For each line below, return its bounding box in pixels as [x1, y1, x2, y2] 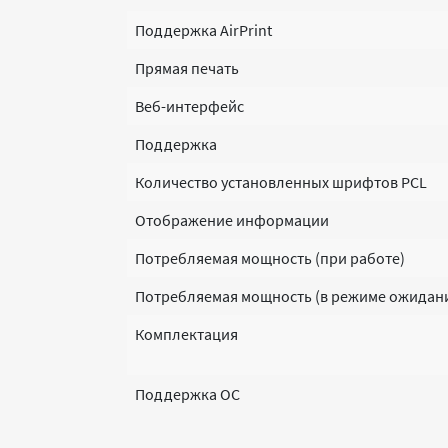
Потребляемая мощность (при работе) [135, 248, 405, 268]
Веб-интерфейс [135, 96, 244, 116]
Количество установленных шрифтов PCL [135, 172, 427, 192]
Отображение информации [135, 210, 329, 230]
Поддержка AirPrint [135, 20, 272, 40]
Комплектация [135, 324, 238, 344]
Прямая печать [135, 58, 239, 78]
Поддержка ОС [135, 384, 240, 404]
